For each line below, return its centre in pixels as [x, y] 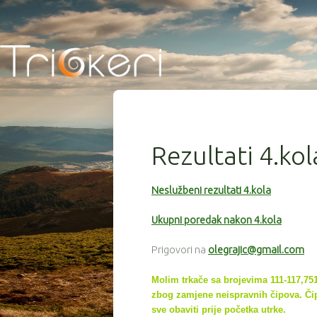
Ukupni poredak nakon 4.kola [217, 220]
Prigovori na [180, 249]
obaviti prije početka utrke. [227, 309]
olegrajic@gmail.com [256, 249]
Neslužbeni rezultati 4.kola [211, 191]
